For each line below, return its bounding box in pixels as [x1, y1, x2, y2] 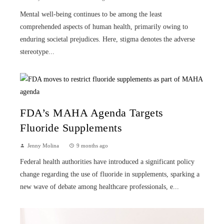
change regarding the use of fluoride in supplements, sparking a [20, 170, 199, 178]
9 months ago [76, 142, 108, 149]
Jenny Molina [27, 142, 59, 149]
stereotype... [20, 48, 54, 56]
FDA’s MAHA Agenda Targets [20, 107, 163, 119]
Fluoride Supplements [20, 122, 122, 134]
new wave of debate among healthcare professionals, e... [20, 183, 179, 191]
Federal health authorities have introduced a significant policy [20, 158, 194, 166]
